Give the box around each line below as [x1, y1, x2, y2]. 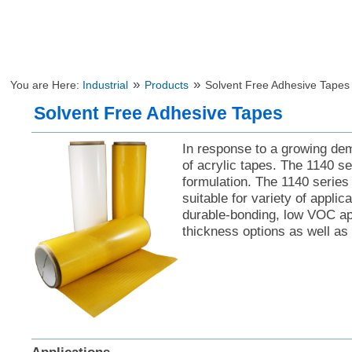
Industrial [82, 79, 129, 91]
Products [145, 79, 189, 91]
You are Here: [10, 79, 83, 91]
